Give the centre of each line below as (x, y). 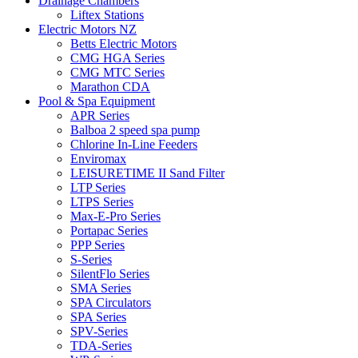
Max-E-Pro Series (115, 217)
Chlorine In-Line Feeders (134, 145)
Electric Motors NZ (88, 30)
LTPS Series (102, 202)
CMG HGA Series (117, 58)
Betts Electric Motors (123, 44)
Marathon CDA (110, 87)
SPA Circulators (111, 303)
